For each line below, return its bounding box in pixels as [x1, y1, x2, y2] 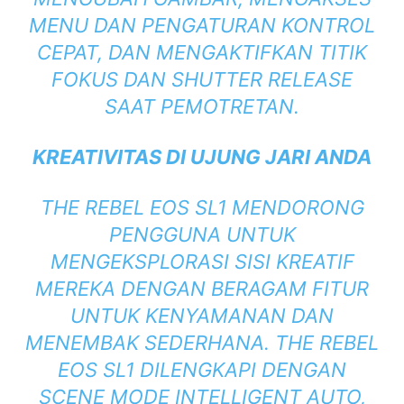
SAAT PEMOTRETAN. [105, 95, 299, 119]
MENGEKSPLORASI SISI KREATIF [50, 250, 354, 274]
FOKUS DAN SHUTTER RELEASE [51, 68, 353, 92]
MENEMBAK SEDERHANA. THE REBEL [25, 331, 379, 355]
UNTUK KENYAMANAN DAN [70, 304, 334, 328]
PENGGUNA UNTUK [108, 223, 296, 247]
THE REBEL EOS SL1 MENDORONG [40, 196, 364, 220]
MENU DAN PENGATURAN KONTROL [29, 14, 375, 38]
